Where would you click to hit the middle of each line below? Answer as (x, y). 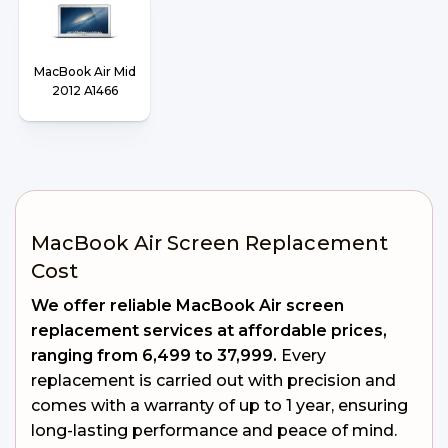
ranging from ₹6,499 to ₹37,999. (154, 355)
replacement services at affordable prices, (209, 330)
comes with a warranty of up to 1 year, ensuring (219, 405)
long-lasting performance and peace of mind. (214, 430)
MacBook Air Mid (84, 71)
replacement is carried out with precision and (213, 380)
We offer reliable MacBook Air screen (187, 305)
